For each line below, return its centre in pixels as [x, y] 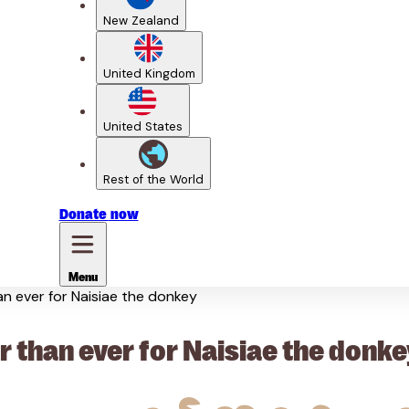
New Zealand [141, 20]
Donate [84, 213]
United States [142, 126]
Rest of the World [153, 179]
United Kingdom [149, 73]
